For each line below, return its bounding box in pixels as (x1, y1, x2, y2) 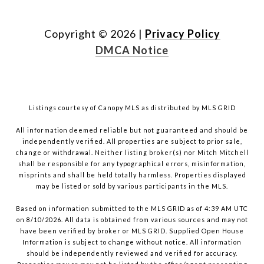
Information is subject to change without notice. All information (22, 238, 242, 246)
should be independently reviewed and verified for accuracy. (27, 249, 237, 258)
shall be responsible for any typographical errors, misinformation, (18, 160, 246, 168)
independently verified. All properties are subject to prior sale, (22, 137, 242, 146)
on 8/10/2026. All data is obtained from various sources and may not (16, 216, 248, 224)
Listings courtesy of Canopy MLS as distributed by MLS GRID (28, 104, 236, 112)
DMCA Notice (95, 44, 169, 57)
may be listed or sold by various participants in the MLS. (36, 182, 228, 190)
